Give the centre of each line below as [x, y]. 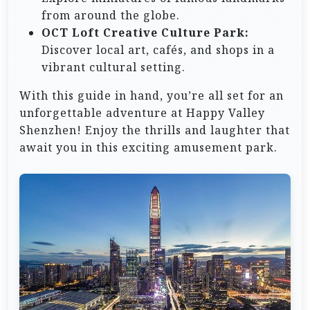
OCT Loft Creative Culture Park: [145, 32]
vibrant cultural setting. [113, 67]
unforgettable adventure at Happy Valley [142, 112]
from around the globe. [111, 15]
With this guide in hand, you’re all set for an [152, 95]
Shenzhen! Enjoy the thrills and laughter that [155, 130]
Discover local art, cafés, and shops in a [158, 49]
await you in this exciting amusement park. [148, 147]
